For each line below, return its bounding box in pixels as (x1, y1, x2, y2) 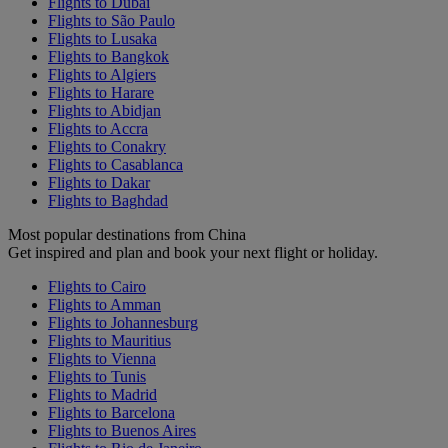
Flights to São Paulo (48, 11, 175, 29)
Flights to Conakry (48, 137, 166, 155)
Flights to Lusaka (48, 29, 157, 47)
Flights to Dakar (48, 173, 150, 191)
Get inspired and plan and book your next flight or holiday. (8, 243, 378, 261)
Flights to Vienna (48, 349, 156, 367)
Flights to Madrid (48, 385, 157, 403)
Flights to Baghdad (48, 191, 168, 209)
